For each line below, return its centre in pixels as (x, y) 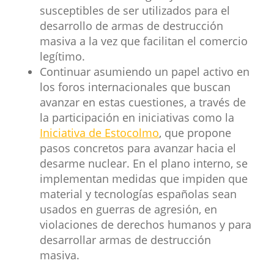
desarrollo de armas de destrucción (131, 25)
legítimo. (62, 56)
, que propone (195, 132)
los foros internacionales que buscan (135, 87)
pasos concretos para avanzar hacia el (138, 148)
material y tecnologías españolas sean (138, 194)
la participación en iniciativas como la (137, 117)
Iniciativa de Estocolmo (99, 132)
